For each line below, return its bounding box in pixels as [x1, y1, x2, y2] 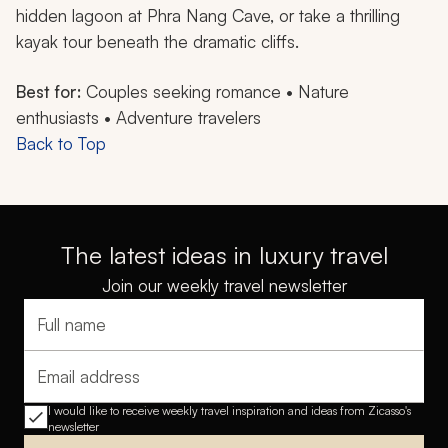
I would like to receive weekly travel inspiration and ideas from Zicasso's [48, 403, 411, 419]
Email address [36, 376, 131, 397]
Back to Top [16, 133, 106, 155]
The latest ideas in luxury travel [60, 240, 388, 271]
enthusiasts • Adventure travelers [16, 107, 261, 129]
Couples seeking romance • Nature [81, 81, 349, 103]
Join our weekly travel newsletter [101, 275, 347, 297]
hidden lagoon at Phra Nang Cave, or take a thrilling [16, 5, 400, 27]
